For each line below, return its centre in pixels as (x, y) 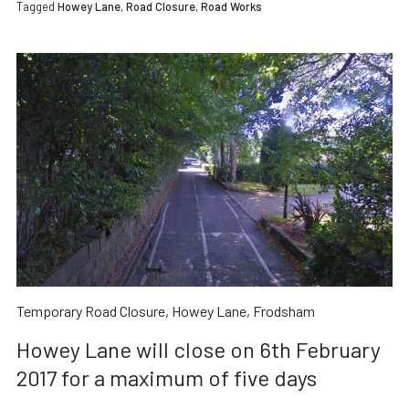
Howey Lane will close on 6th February (198, 349)
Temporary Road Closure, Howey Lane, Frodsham (165, 310)
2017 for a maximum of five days (166, 377)
